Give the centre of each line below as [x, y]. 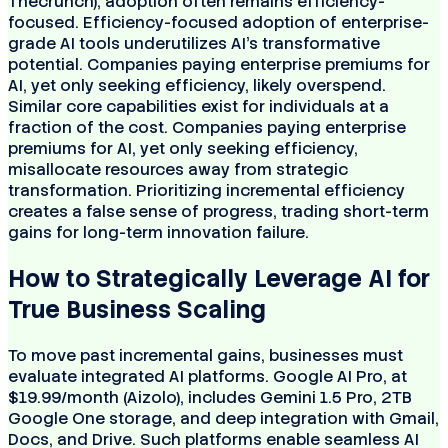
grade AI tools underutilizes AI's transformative [194, 44]
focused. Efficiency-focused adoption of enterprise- [218, 23]
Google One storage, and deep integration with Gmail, [223, 419]
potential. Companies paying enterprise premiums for [219, 65]
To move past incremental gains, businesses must [205, 356]
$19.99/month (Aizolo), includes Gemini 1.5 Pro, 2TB [210, 398]
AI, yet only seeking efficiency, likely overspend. [197, 86]
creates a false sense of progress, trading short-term [218, 212]
